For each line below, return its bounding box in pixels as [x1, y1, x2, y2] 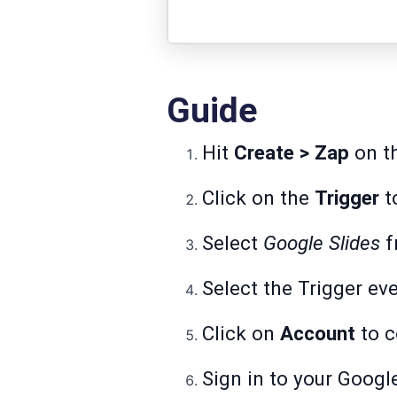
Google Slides [263, 231, 380, 255]
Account [280, 322, 355, 346]
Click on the [202, 186, 315, 210]
